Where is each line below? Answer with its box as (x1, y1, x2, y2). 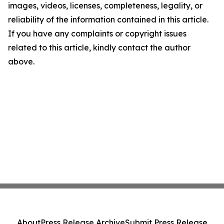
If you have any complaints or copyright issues (8, 28, 186, 39)
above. (8, 56, 34, 67)
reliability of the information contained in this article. (8, 14, 208, 25)
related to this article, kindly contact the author (8, 42, 190, 53)
